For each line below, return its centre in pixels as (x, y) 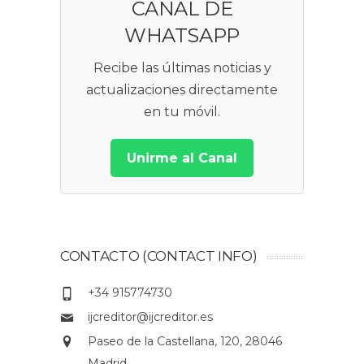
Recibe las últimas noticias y (182, 68)
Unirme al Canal (182, 158)
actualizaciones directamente (182, 90)
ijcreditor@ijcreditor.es (150, 317)
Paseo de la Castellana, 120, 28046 (185, 341)
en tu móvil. (182, 112)
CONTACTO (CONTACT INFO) (159, 256)
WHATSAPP (182, 35)
